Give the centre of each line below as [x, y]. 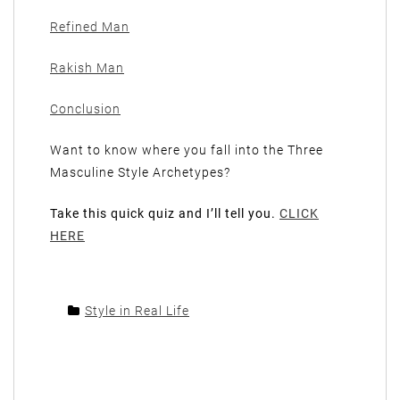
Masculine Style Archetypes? [140, 173]
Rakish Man [87, 68]
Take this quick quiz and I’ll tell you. [165, 214]
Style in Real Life [137, 311]
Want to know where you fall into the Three [187, 150]
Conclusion [85, 109]
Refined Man [90, 27]
